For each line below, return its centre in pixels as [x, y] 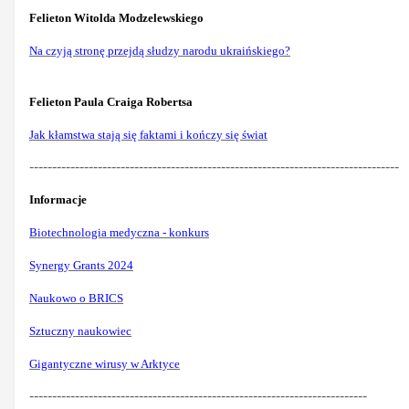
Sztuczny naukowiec [80, 330]
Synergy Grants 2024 [81, 265]
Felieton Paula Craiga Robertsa [111, 101]
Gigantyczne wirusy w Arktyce [105, 363]
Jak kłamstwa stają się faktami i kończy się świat [148, 134]
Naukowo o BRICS [76, 298]
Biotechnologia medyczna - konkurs [119, 232]
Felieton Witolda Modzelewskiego [116, 17]
